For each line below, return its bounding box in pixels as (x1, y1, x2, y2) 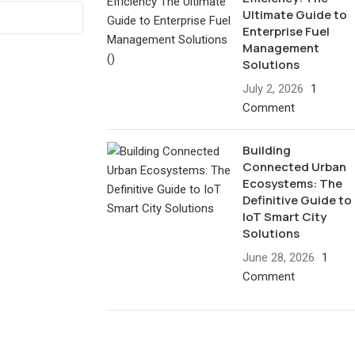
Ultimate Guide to (242, 6, 348, 23)
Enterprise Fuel (242, 23, 330, 40)
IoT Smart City (242, 208, 327, 225)
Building (242, 142, 292, 158)
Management (242, 40, 320, 56)
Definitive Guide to (242, 192, 353, 208)
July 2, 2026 (242, 82, 304, 96)
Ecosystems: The (242, 175, 343, 192)
